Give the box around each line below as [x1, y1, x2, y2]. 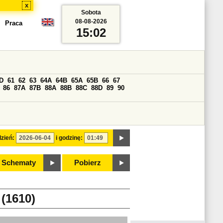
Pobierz [74, 159, 101, 167]
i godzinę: [56, 134, 83, 141]
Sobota [81, 9, 101, 16]
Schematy [1, 159, 36, 167]
